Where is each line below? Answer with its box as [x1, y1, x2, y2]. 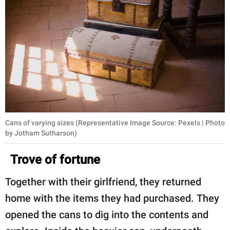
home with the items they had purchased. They [5, 192, 219, 205]
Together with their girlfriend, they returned [5, 176, 201, 188]
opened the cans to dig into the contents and [5, 208, 208, 221]
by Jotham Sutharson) [5, 129, 77, 138]
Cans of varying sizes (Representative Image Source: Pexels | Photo [5, 119, 225, 127]
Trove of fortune [10, 152, 100, 167]
